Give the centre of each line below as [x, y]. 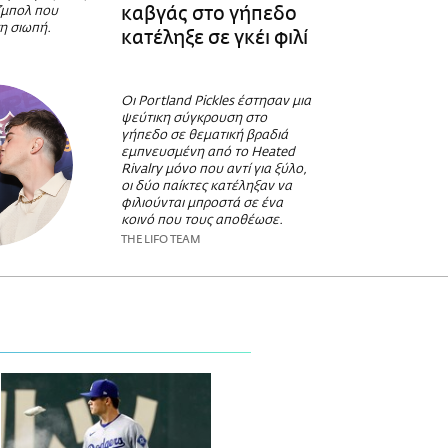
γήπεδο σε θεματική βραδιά [204, 135]
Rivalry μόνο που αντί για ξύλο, [213, 169]
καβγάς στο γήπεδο [208, 13]
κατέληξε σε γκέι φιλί [214, 37]
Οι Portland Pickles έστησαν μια [215, 101]
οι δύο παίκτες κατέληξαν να [206, 186]
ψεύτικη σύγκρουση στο [193, 118]
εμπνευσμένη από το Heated [207, 152]
